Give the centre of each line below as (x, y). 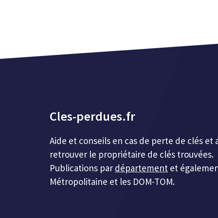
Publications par (82, 168)
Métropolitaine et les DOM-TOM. (112, 182)
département (141, 168)
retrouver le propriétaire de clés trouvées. (132, 154)
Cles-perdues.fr (92, 116)
